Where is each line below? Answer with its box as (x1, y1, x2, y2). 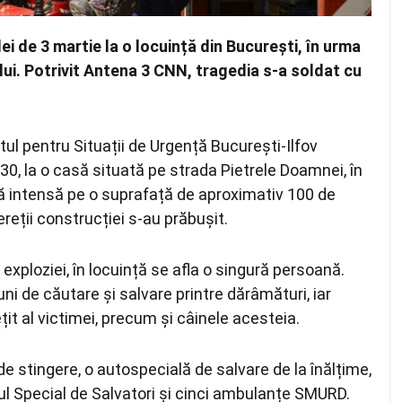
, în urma (298, 36, 361, 56)
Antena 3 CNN (83, 60, 188, 80)
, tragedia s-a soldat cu (188, 60, 362, 80)
